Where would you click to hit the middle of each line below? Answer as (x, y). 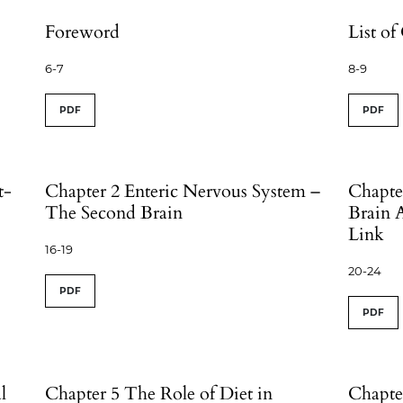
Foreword (83, 32)
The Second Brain (114, 213)
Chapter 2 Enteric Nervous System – (183, 191)
